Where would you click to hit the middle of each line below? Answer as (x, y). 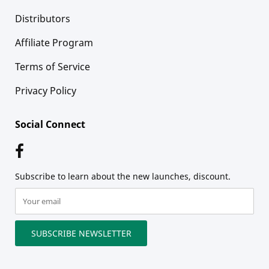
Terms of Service (53, 66)
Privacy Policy (46, 90)
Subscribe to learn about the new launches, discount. (123, 176)
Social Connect (50, 124)
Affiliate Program (54, 42)
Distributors (43, 18)
